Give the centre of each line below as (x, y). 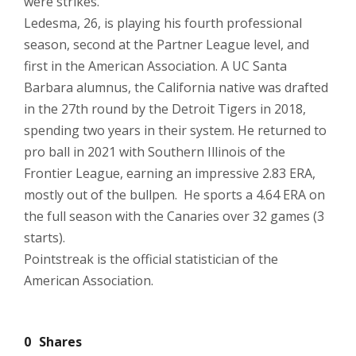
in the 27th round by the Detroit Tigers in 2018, (165, 109)
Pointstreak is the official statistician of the (151, 259)
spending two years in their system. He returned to (175, 130)
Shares (60, 342)
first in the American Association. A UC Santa (155, 66)
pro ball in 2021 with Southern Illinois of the (155, 152)
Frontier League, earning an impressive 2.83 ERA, (170, 173)
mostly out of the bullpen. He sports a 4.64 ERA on (174, 195)
